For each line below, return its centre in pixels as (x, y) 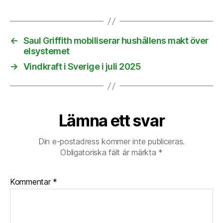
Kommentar (32, 182)
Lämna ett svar (111, 121)
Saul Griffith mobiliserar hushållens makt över (116, 41)
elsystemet (46, 51)
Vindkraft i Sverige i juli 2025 (82, 67)
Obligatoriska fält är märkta (110, 153)
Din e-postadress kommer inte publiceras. (111, 142)
